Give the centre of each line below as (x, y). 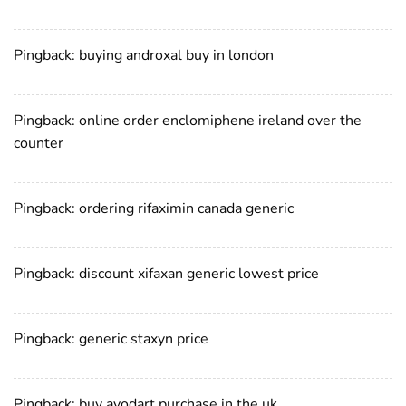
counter (39, 143)
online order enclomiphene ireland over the (220, 120)
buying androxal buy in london (176, 55)
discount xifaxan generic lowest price (199, 273)
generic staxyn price (144, 338)
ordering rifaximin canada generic (186, 208)
